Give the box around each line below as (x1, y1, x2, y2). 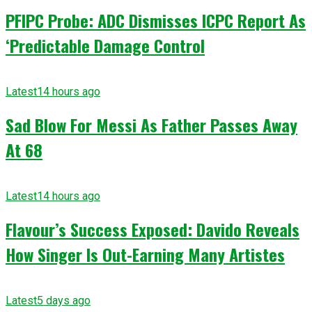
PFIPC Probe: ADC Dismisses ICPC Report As (6, 8, 306, 33)
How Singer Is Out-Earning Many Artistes (6, 241, 285, 267)
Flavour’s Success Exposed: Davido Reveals (6, 216, 299, 242)
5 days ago (37, 293, 91, 307)
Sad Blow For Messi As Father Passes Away (6, 112, 297, 138)
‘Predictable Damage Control (6, 33, 205, 58)
